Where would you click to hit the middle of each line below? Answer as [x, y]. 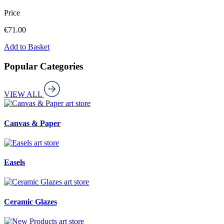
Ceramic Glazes [30, 201]
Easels [14, 162]
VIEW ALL [24, 94]
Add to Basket [27, 46]
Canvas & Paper [32, 123]
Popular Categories [43, 66]
